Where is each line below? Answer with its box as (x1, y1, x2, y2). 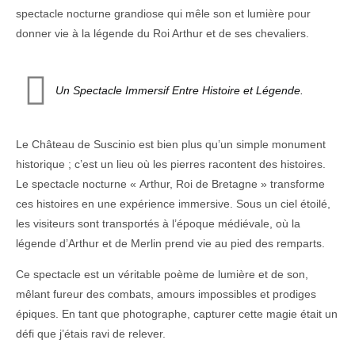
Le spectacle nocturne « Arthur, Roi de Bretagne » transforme (16, 177, 325, 190)
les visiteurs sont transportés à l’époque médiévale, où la (16, 216, 300, 230)
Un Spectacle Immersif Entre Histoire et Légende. (55, 84, 303, 97)
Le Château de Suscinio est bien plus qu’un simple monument (16, 137, 326, 151)
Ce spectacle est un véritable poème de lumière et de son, (16, 267, 308, 281)
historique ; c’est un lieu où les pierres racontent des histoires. (16, 157, 326, 170)
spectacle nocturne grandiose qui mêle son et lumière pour (16, 7, 311, 21)
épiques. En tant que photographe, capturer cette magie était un (16, 307, 338, 320)
